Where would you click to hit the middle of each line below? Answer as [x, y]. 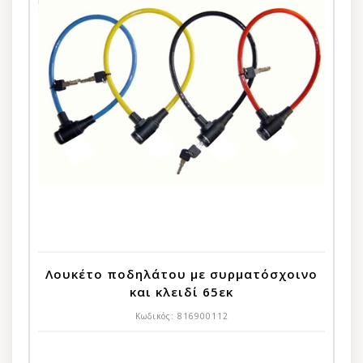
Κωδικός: [156, 316]
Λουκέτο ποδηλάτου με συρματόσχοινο [181, 273]
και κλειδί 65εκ [181, 291]
